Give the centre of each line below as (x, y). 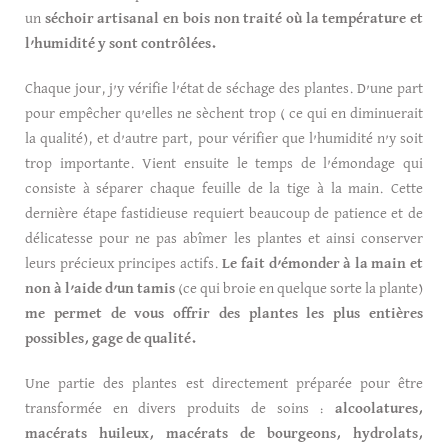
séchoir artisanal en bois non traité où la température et (234, 18)
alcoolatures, (379, 408)
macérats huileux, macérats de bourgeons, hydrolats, (224, 433)
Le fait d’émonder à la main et (323, 263)
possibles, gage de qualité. (110, 338)
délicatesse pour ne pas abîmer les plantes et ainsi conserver (224, 238)
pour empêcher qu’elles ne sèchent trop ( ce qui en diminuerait (224, 113)
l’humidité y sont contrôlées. (122, 43)
